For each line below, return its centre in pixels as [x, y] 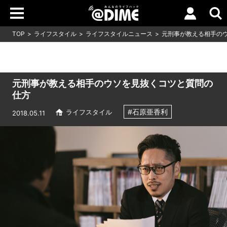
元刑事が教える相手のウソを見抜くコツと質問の [112, 83]
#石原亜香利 [147, 112]
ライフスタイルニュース [119, 34]
